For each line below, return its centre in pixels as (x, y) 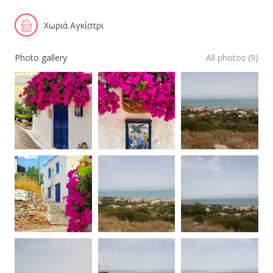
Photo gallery (41, 58)
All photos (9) (232, 58)
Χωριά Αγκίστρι (74, 25)
